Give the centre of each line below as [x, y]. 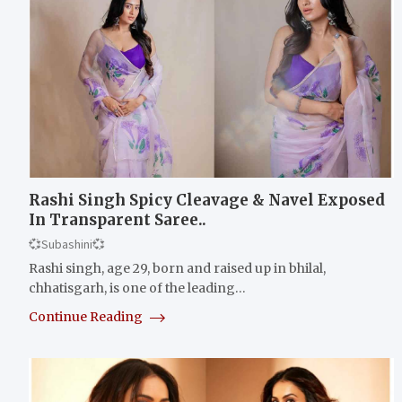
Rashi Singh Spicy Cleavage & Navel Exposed [207, 200]
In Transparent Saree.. [118, 219]
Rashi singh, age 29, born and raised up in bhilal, [177, 268]
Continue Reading [87, 316]
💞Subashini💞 [67, 244]
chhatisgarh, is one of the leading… [137, 288]
